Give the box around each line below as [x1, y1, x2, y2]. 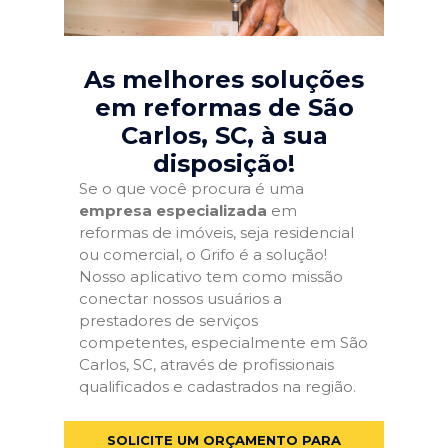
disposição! [153, 149, 295, 178]
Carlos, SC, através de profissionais [79, 355, 334, 374]
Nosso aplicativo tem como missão [79, 267, 343, 286]
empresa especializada [79, 201, 267, 220]
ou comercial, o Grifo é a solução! [79, 245, 327, 264]
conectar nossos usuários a [79, 289, 282, 308]
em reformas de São [94, 93, 354, 122]
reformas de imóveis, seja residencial [79, 223, 354, 242]
